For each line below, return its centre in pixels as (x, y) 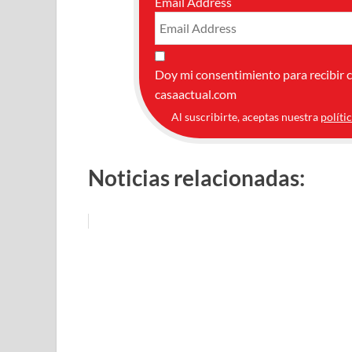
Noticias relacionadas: (196, 177)
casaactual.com (195, 93)
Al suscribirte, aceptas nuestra (246, 116)
